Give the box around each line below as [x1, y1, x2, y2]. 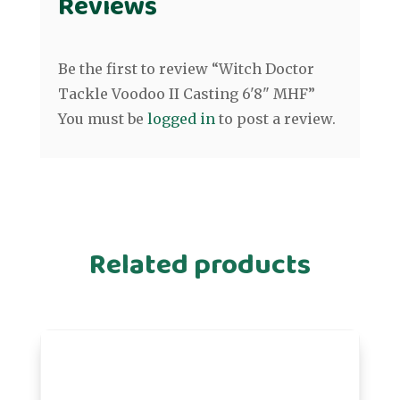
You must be [57, 110, 147, 129]
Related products [88, 243, 311, 289]
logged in [146, 110, 215, 129]
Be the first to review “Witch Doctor [57, 60, 314, 79]
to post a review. [214, 110, 336, 129]
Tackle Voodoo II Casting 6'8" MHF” [57, 85, 315, 104]
